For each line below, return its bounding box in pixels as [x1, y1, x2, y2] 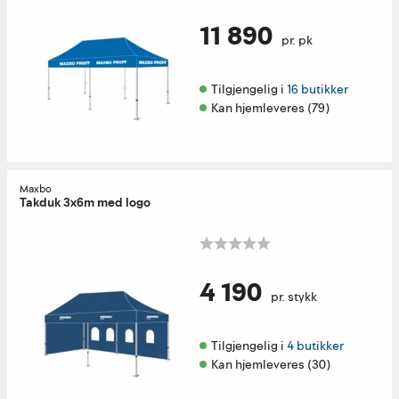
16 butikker [287, 80, 348, 98]
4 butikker [287, 337, 344, 354]
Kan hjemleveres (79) [211, 99, 330, 117]
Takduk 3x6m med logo [20, 193, 151, 211]
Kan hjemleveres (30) [211, 355, 330, 373]
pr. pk [281, 31, 313, 49]
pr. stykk [270, 288, 317, 305]
